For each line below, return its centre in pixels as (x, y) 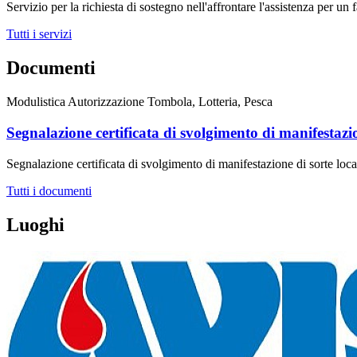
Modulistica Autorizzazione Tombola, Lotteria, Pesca (139, 102)
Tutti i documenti (49, 190)
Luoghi (35, 224)
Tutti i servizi (39, 34)
